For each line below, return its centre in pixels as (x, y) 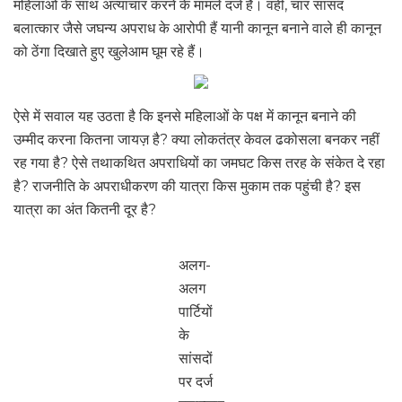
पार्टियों (195, 312)
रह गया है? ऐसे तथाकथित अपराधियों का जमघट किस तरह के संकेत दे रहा (199, 163)
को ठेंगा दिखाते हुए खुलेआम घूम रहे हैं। (109, 52)
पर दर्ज (195, 382)
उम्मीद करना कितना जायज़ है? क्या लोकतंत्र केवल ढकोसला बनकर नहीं (197, 140)
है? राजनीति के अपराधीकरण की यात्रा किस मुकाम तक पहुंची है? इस (187, 187)
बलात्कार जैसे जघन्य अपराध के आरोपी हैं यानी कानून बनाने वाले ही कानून (197, 29)
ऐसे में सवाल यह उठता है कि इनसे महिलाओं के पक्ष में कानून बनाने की (185, 117)
